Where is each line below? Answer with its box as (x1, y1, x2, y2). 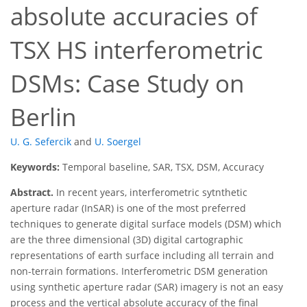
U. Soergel (95, 135, 141, 149)
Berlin (10, 101, 76, 134)
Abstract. (10, 186, 53, 199)
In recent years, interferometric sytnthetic (53, 186, 247, 199)
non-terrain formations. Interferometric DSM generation (10, 265, 268, 278)
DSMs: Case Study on (10, 67, 244, 100)
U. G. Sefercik (10, 135, 71, 149)
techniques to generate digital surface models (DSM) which (10, 217, 282, 231)
